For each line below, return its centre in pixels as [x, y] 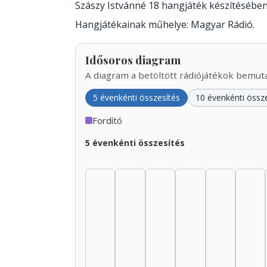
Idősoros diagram [133, 59]
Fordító [107, 120]
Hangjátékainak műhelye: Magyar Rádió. [165, 24]
